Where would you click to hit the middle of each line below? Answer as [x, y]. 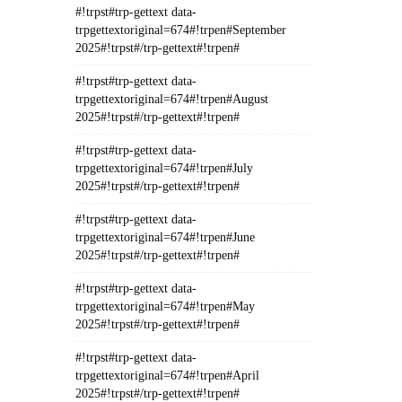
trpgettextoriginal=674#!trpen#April [167, 376]
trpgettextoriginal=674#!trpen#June [165, 237]
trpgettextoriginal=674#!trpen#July [164, 168]
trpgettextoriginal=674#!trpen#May [165, 306]
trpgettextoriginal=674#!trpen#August [171, 99]
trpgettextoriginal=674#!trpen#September [180, 30]
